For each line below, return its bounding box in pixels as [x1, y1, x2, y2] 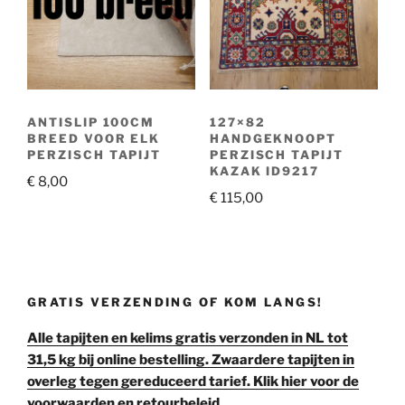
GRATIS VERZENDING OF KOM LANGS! [27, 294, 324, 309]
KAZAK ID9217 [209, 163, 320, 178]
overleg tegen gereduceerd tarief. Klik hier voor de [27, 373, 359, 391]
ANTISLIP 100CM [27, 114, 155, 129]
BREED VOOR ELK [27, 130, 161, 146]
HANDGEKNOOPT [209, 130, 337, 146]
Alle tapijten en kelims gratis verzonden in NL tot [27, 330, 348, 347]
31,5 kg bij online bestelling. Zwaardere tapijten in [27, 352, 354, 369]
